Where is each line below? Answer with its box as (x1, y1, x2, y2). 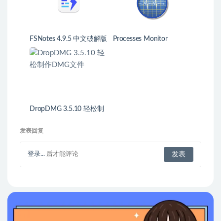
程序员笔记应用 (30, 44, 77, 51)
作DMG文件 (30, 114, 67, 121)
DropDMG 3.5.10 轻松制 (30, 106, 83, 112)
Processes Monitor (113, 36, 168, 42)
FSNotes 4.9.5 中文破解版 (30, 36, 108, 42)
